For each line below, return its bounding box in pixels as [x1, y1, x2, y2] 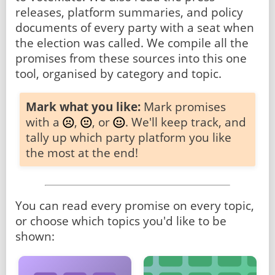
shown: [15, 228, 55, 244]
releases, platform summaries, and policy [15, 4, 243, 20]
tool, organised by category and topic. [15, 66, 222, 82]
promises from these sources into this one [15, 50, 247, 66]
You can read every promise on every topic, [15, 197, 254, 213]
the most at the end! [26, 144, 138, 160]
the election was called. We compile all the [15, 35, 249, 51]
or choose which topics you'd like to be [15, 212, 227, 228]
